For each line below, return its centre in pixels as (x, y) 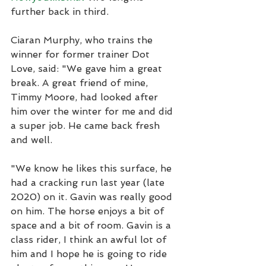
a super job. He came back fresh (87, 125)
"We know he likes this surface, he (93, 168)
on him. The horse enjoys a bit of (89, 211)
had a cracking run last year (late (89, 182)
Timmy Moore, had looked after (86, 97)
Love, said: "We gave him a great (88, 68)
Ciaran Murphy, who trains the (83, 40)
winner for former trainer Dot (82, 54)
